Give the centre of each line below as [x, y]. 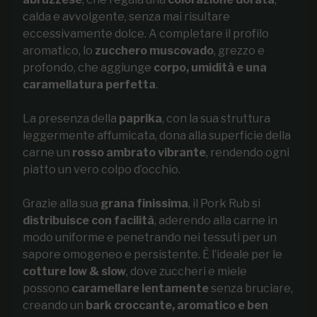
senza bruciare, [251, 288]
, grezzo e [239, 50]
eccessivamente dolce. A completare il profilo [146, 33]
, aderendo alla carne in [216, 220]
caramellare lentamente [140, 288]
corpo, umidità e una [210, 67]
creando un [54, 305]
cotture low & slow [74, 271]
